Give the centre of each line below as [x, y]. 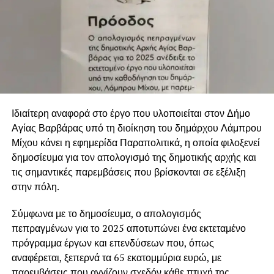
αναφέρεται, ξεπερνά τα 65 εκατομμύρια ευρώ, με [116, 257]
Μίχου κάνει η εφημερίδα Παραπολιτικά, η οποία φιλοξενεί [135, 142]
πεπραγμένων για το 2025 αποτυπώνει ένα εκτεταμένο [128, 228]
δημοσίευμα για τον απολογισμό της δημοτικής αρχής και [134, 157]
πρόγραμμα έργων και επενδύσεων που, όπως [113, 243]
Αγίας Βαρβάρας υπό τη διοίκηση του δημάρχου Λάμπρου [136, 128]
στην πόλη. [35, 186]
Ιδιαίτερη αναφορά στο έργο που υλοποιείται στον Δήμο [131, 113]
